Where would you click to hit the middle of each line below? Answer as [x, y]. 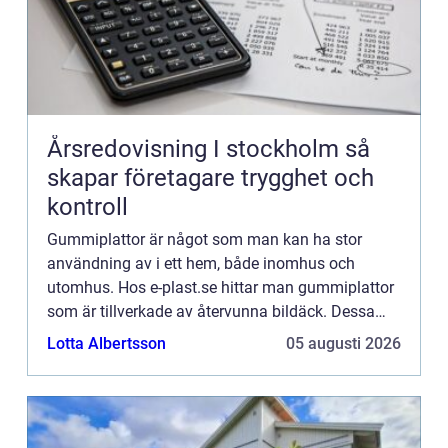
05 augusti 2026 [343, 343]
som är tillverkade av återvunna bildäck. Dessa [211, 311]
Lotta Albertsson [106, 343]
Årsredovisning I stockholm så [196, 148]
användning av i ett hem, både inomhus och [201, 263]
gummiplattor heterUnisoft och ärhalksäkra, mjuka [224, 335]
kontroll [87, 206]
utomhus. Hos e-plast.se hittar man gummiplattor [220, 287]
